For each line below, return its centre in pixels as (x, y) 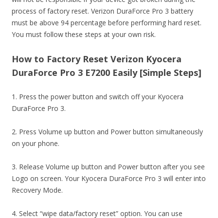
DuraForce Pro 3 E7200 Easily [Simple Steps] (107, 73)
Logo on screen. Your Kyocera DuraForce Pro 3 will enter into (109, 178)
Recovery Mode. (37, 190)
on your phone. (36, 143)
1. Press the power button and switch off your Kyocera (98, 97)
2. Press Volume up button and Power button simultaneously (107, 132)
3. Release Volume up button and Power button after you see (108, 167)
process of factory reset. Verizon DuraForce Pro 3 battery (102, 11)
